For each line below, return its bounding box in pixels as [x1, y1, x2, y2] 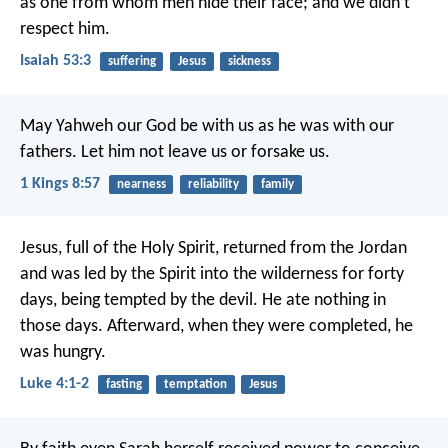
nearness [116, 177, 166, 191]
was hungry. [20, 343, 106, 363]
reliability [187, 177, 239, 191]
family [260, 177, 294, 191]
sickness [227, 55, 271, 69]
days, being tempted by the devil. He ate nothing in [20, 291, 386, 311]
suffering [107, 55, 156, 69]
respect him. [20, 20, 110, 40]
